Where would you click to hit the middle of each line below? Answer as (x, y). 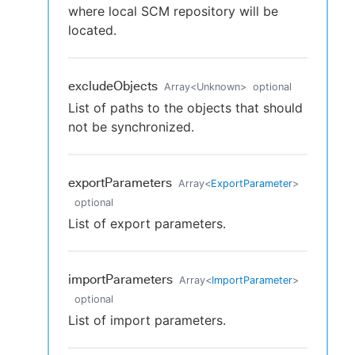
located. (92, 31)
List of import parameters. (147, 321)
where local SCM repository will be (173, 11)
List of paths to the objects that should (185, 108)
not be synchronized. (131, 127)
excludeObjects (113, 86)
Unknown (218, 87)
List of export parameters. (147, 224)
